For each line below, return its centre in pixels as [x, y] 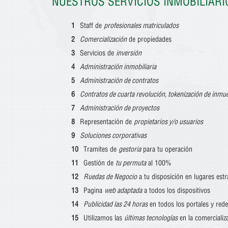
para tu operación [167, 149]
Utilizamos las [104, 218]
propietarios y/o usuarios [168, 122]
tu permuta [131, 163]
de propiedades [149, 39]
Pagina [94, 190]
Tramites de [101, 149]
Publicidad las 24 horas [116, 204]
